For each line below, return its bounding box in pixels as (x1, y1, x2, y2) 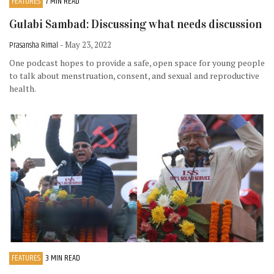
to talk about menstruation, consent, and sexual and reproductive (9, 69, 259, 81)
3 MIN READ (45, 251, 80, 265)
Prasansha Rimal (9, 38, 60, 52)
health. (9, 82, 37, 94)
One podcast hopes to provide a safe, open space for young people (9, 56, 265, 68)
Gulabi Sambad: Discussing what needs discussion (9, 17, 262, 32)
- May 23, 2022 (60, 39, 111, 50)
